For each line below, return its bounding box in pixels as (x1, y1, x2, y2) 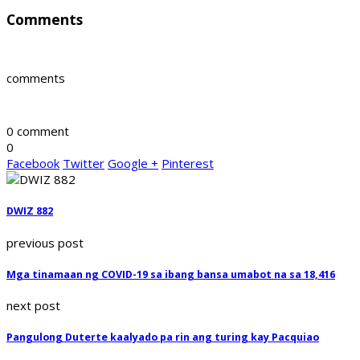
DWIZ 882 (6, 204, 53, 219)
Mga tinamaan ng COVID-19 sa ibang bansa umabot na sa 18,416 (6, 267, 335, 281)
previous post (6, 234, 84, 251)
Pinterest (162, 155, 214, 172)
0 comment (6, 123, 69, 140)
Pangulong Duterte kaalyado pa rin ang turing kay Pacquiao (6, 330, 319, 345)
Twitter (63, 155, 104, 172)
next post (6, 297, 60, 314)
